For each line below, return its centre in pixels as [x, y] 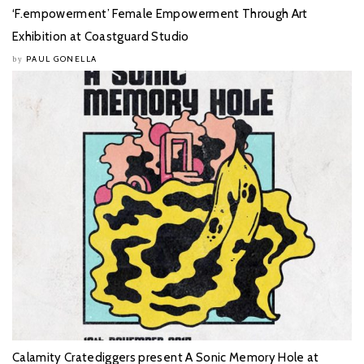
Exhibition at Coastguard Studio [101, 36]
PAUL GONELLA [61, 58]
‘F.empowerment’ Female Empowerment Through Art [160, 13]
